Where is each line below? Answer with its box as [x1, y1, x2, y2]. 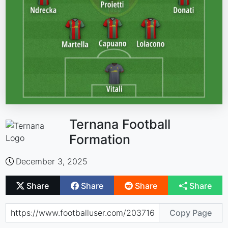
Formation [69, 132, 131, 148]
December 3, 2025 [16, 156, 88, 167]
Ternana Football [69, 117, 171, 132]
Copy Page [169, 207, 212, 218]
